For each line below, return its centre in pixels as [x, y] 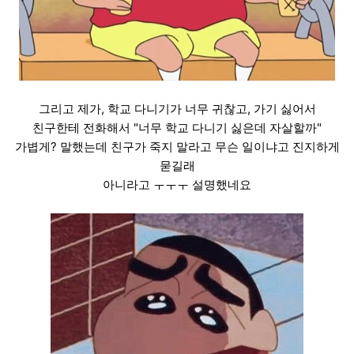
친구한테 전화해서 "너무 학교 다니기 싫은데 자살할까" [177, 128]
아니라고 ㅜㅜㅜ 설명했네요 [177, 185]
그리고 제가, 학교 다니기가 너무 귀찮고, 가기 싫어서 [177, 109]
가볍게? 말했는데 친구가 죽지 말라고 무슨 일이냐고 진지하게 [177, 147]
